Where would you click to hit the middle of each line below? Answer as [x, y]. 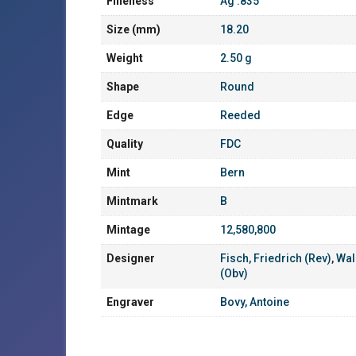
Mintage [128, 230]
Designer [131, 258]
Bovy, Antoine [255, 302]
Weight [125, 58]
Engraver [130, 302]
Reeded [240, 115]
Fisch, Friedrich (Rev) [276, 258]
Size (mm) [133, 29]
